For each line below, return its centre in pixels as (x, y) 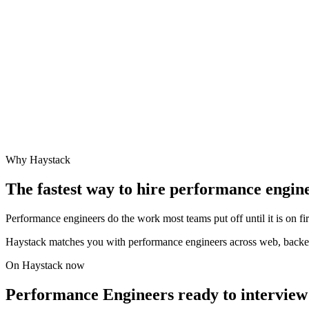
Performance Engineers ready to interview (157, 294)
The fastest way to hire (88, 189)
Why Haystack (38, 160)
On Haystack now (45, 266)
